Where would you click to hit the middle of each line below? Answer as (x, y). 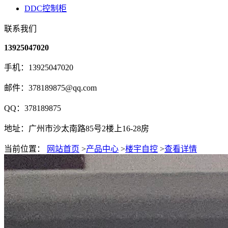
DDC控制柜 (46, 8)
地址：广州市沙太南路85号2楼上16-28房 (77, 129)
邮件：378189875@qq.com (50, 88)
